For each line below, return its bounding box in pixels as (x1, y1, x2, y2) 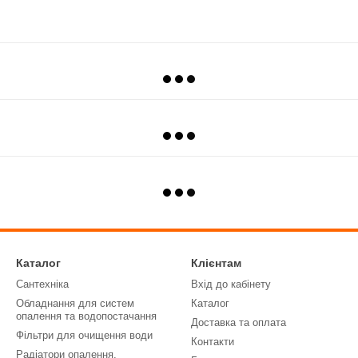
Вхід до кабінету (191, 278, 271, 291)
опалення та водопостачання (16, 310, 157, 323)
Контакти (191, 336, 234, 348)
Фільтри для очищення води (16, 329, 153, 342)
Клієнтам (191, 257, 241, 270)
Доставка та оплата (191, 316, 286, 329)
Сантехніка (16, 278, 69, 291)
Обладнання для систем (16, 297, 134, 310)
